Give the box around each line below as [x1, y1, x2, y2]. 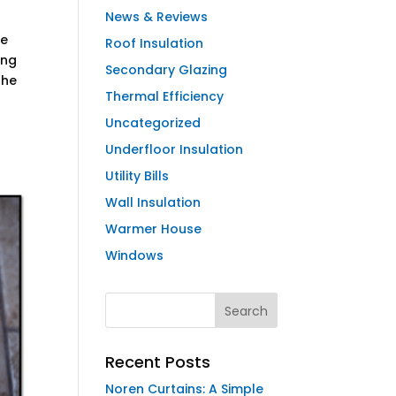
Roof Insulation [105, 34, 204, 52]
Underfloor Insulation [105, 141, 244, 158]
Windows [105, 247, 164, 264]
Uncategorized [105, 114, 202, 132]
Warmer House [105, 220, 202, 238]
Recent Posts [105, 351, 211, 373]
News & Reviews [105, 8, 209, 26]
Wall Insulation [105, 194, 202, 211]
